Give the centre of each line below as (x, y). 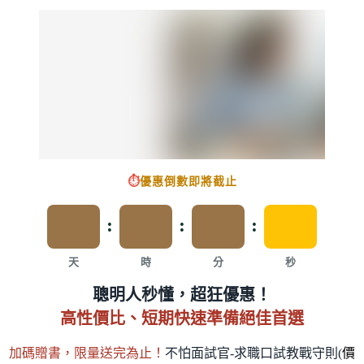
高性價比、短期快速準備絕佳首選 (182, 318)
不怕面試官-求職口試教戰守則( (253, 353)
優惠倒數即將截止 (188, 181)
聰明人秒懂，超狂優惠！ (182, 295)
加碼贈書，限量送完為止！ (87, 353)
